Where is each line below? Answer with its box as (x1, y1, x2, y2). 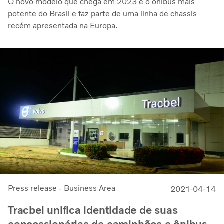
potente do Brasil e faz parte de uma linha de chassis (8, 9, 197, 19)
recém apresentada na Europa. (8, 21, 117, 31)
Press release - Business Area (8, 183, 115, 193)
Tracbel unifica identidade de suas (8, 203, 178, 217)
